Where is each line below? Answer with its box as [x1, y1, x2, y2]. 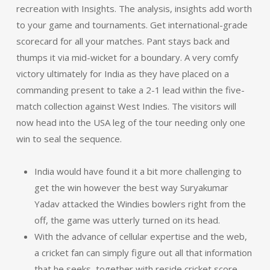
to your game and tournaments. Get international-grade [16, 19, 248, 31]
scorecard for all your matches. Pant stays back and [16, 35, 230, 47]
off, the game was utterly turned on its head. [34, 214, 220, 226]
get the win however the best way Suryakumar [34, 181, 228, 193]
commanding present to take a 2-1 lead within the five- [16, 84, 245, 96]
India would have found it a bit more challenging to [34, 165, 242, 177]
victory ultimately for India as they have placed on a [16, 67, 229, 80]
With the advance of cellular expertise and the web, [34, 230, 247, 242]
